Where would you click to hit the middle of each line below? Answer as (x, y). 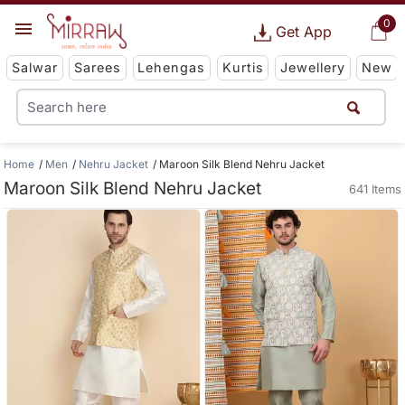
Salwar (34, 68)
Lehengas (172, 68)
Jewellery (312, 68)
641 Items (375, 189)
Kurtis (243, 68)
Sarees (98, 68)
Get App (303, 32)
